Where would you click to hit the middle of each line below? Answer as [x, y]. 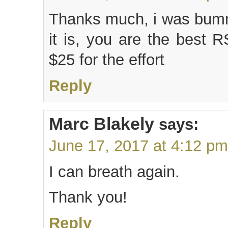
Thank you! [88, 197]
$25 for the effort [107, 60]
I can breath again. [114, 172]
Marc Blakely [102, 124]
